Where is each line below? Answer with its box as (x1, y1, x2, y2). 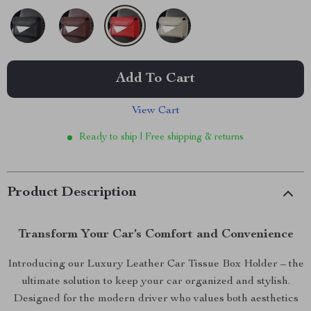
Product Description (7, 186, 137, 200)
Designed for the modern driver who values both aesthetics (12, 294, 299, 305)
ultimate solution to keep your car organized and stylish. (21, 276, 290, 287)
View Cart (131, 106, 180, 117)
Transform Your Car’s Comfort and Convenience (17, 228, 294, 241)
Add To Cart (116, 72, 195, 86)
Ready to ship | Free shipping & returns (79, 133, 244, 142)
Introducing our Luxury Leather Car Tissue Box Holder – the (7, 259, 304, 270)
